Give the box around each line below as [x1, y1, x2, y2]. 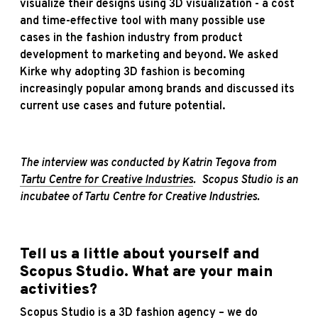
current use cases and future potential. [20, 99, 228, 114]
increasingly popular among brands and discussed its [20, 82, 295, 97]
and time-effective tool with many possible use [20, 13, 265, 28]
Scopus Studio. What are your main [20, 262, 273, 282]
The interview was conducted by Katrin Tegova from [20, 155, 276, 170]
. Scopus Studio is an [193, 172, 298, 187]
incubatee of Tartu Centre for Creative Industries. [20, 190, 265, 204]
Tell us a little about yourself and [20, 244, 260, 264]
